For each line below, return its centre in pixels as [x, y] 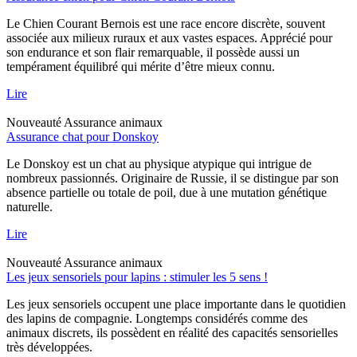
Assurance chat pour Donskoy [82, 136]
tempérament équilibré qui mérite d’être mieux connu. [141, 66]
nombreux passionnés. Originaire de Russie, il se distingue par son [173, 178]
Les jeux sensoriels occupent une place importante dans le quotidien [176, 304]
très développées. [49, 347]
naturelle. [29, 206]
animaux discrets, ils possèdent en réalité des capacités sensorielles [172, 332]
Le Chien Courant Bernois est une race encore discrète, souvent [166, 23]
